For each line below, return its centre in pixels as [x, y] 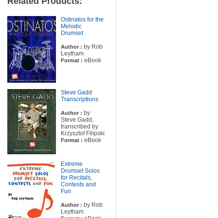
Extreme [72, 164]
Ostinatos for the [82, 19]
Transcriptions [79, 99]
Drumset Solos [80, 171]
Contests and [78, 184]
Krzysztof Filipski [82, 133]
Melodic [71, 26]
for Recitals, [76, 178]
